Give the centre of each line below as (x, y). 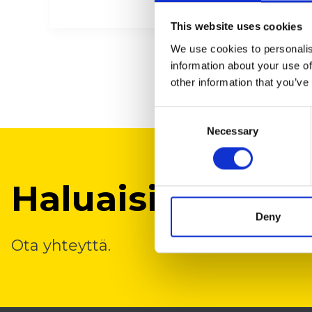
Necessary (233, 131)
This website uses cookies (236, 26)
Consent (173, 114)
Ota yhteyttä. (61, 246)
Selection (175, 131)
